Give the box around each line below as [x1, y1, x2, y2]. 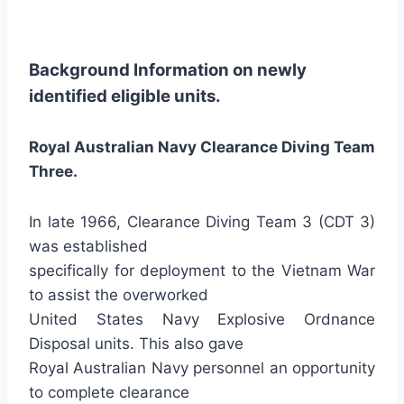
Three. [29, 162, 78, 180]
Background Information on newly [29, 60, 307, 80]
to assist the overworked [29, 286, 208, 304]
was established [29, 237, 148, 255]
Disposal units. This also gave [29, 335, 243, 353]
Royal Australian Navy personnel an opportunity [29, 359, 375, 377]
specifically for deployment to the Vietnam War [29, 262, 375, 280]
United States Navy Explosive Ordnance [29, 310, 375, 328]
